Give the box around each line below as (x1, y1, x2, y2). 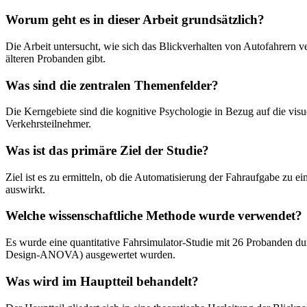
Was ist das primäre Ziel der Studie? (5, 143, 209, 158)
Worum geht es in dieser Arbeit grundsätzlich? (5, 12, 265, 27)
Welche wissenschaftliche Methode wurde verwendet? (5, 208, 302, 223)
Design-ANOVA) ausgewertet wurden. (5, 249, 175, 261)
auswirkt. (5, 183, 45, 195)
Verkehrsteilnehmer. (5, 118, 91, 130)
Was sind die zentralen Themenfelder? (5, 77, 219, 93)
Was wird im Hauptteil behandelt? (5, 273, 199, 288)
